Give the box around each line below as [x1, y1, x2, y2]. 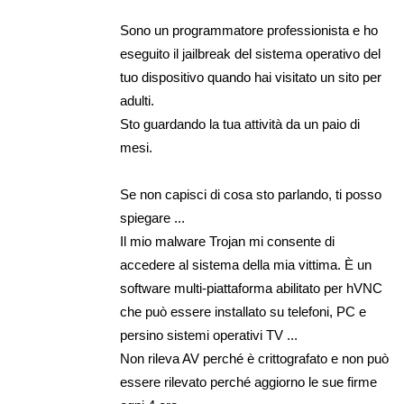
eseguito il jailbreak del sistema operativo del [120, 46, 381, 61]
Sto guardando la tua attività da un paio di [120, 116, 361, 132]
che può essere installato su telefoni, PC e [120, 304, 367, 319]
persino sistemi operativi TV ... [120, 327, 298, 343]
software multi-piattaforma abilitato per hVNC [120, 280, 383, 296]
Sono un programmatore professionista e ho [120, 23, 379, 38]
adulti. [120, 93, 155, 108]
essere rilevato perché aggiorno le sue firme [120, 374, 378, 390]
